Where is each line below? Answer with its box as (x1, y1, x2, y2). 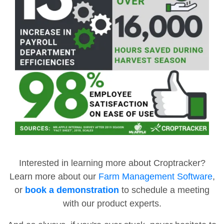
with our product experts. (62, 198, 161, 209)
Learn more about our (9, 171, 98, 182)
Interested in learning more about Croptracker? (18, 158, 205, 168)
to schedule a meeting (119, 185, 209, 195)
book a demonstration (25, 185, 119, 195)
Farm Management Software (98, 171, 212, 182)
